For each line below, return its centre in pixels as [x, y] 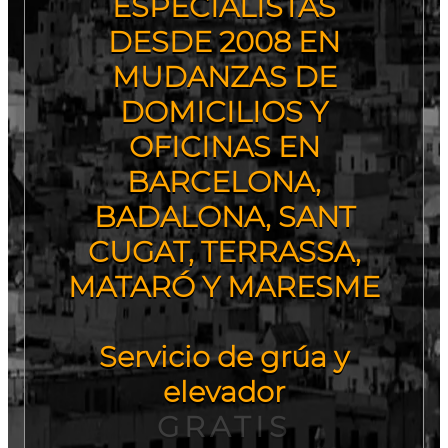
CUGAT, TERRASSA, [224, 251]
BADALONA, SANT [224, 216]
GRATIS [224, 426]
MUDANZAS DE [224, 76]
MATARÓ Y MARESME [224, 286]
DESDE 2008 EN [224, 41]
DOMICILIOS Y [224, 111]
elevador [224, 391]
